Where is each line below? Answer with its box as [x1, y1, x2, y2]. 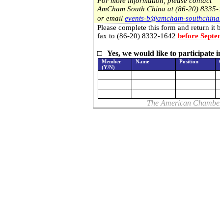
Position [179, 58, 199, 64]
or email [97, 14, 123, 22]
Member [102, 58, 122, 64]
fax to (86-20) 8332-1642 [97, 32, 178, 40]
